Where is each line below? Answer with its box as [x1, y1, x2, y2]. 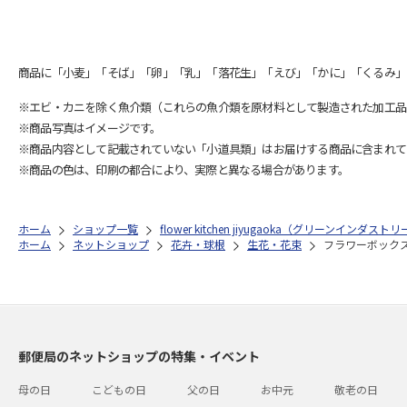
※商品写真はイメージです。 [18, 118, 162, 136]
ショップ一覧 [73, 220, 138, 236]
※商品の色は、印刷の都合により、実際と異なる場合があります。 [18, 160, 349, 178]
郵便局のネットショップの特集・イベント [18, 346, 260, 365]
